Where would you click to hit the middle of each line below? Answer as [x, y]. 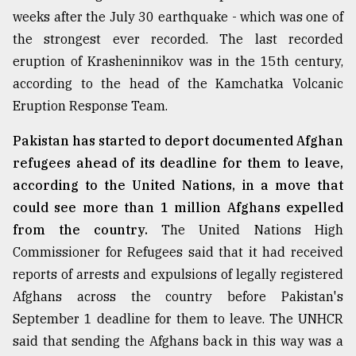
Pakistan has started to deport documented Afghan [178, 141]
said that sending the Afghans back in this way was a [178, 341]
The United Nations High [252, 230]
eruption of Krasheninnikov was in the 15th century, [178, 62]
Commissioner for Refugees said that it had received [178, 252]
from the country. [87, 230]
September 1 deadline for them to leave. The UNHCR [178, 319]
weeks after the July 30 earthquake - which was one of [178, 17]
